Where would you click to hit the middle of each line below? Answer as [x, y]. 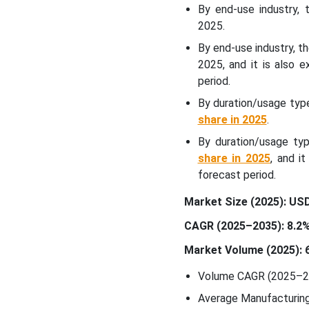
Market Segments [68, 17]
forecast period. [237, 175]
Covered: [47, 31]
